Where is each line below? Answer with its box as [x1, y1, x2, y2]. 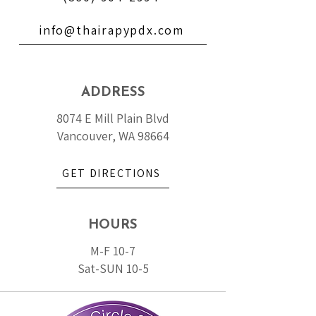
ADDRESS [80, 86, 145, 99]
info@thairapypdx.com [39, 22, 184, 38]
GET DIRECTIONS [62, 166, 161, 181]
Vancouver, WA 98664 [56, 128, 169, 144]
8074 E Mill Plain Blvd [56, 110, 169, 126]
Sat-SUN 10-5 [77, 260, 149, 276]
